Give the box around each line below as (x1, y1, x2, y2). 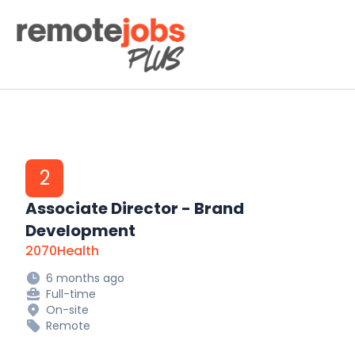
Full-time (46, 286, 96, 302)
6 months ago (46, 270, 124, 286)
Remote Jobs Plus (12, 12, 123, 30)
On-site (46, 302, 89, 318)
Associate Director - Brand (25, 197, 244, 219)
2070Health (25, 242, 99, 260)
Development (25, 219, 136, 242)
